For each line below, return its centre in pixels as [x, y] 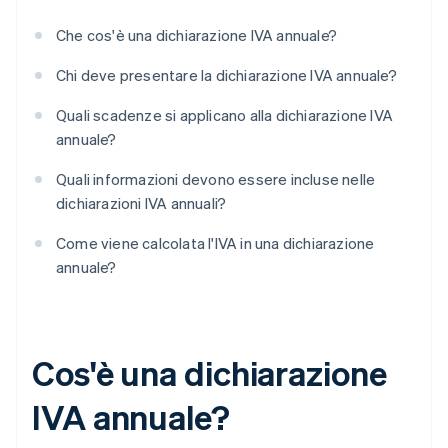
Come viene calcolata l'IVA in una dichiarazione [215, 243]
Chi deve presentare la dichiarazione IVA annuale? [226, 75]
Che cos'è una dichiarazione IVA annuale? [196, 35]
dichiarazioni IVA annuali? [141, 203]
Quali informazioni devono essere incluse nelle [216, 179]
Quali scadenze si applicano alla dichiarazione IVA [225, 115]
